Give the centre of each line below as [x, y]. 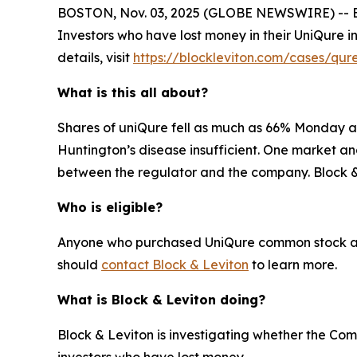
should [79, 265]
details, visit [95, 57]
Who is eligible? [110, 207]
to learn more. [293, 265]
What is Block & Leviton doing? [161, 300]
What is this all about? [133, 92]
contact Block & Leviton [175, 265]
